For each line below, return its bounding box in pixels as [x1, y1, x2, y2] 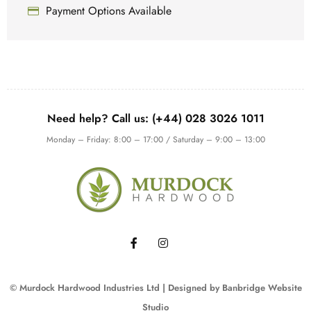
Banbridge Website [219, 281, 302, 295]
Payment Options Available [46, 3, 171, 19]
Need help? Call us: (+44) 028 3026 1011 [47, 110, 264, 127]
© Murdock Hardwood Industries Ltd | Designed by [9, 281, 219, 295]
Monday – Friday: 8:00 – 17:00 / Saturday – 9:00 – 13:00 [46, 133, 265, 146]
